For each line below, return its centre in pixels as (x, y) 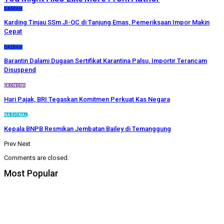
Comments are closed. (36, 157)
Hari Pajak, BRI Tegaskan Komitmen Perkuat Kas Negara (87, 99)
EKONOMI (15, 85)
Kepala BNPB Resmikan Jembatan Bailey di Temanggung (87, 128)
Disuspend (20, 69)
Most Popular (31, 173)
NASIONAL (16, 115)
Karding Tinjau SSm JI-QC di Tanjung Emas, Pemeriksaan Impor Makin (107, 22)
